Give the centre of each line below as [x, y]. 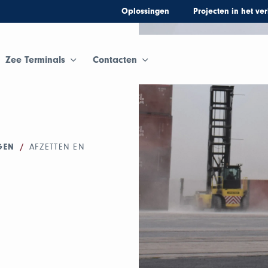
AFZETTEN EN [57, 147]
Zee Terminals [36, 60]
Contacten [115, 60]
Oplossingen [145, 11]
